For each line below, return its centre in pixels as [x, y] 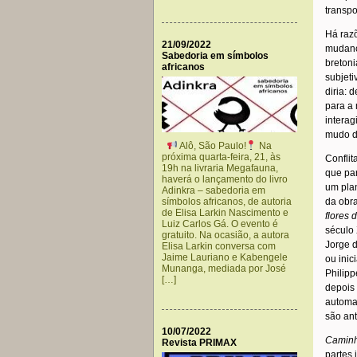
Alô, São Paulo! [212, 146]
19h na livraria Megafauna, [220, 168]
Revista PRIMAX [199, 343]
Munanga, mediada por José [224, 269]
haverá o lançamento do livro [225, 179]
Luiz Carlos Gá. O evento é [220, 224]
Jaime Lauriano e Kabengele [225, 257]
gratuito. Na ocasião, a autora [226, 235]
